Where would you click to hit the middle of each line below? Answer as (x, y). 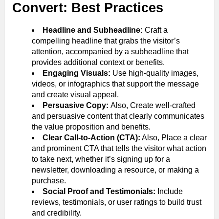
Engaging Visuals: (77, 73)
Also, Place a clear (174, 137)
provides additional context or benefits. (98, 62)
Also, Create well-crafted (153, 105)
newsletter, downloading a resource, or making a (115, 170)
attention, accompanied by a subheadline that (110, 51)
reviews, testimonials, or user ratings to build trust (117, 202)
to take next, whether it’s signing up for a (101, 159)
